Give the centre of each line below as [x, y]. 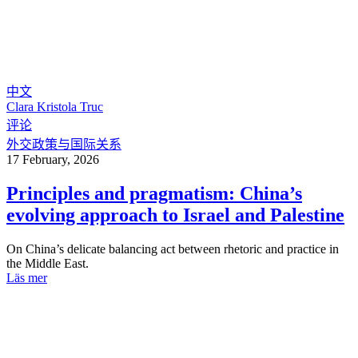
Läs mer [27, 277]
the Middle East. [48, 263]
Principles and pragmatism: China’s [154, 193]
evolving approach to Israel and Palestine [175, 215]
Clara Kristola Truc [55, 106]
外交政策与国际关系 [64, 144]
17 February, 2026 [53, 159]
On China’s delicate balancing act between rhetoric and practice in [173, 249]
